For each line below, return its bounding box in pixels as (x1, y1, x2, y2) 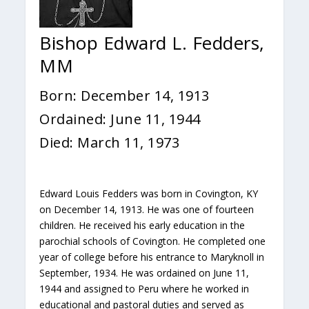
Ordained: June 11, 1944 (39, 110, 201, 128)
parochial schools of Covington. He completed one (39, 235, 266, 248)
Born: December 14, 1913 (39, 86, 210, 105)
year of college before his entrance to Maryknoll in (39, 250, 265, 263)
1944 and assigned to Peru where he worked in (39, 282, 250, 295)
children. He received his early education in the (39, 219, 246, 232)
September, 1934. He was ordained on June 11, (39, 266, 250, 279)
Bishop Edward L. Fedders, (39, 30, 265, 55)
